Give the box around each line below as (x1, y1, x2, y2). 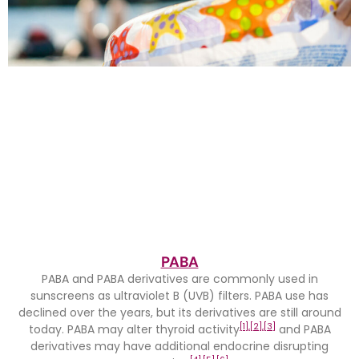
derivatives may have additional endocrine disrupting (30, 338, 329, 355)
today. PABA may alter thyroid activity (28, 321, 240, 338)
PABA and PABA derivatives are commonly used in (41, 271, 318, 288)
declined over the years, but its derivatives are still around (18, 305, 341, 321)
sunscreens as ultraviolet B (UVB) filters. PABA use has (30, 288, 329, 305)
